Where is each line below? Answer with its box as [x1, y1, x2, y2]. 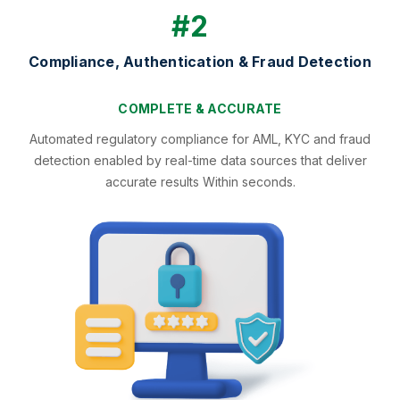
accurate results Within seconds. [104, 174, 296, 190]
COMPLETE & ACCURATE [118, 101, 282, 117]
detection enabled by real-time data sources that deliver [33, 153, 367, 169]
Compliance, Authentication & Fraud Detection [29, 53, 371, 71]
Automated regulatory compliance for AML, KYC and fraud [29, 131, 371, 147]
